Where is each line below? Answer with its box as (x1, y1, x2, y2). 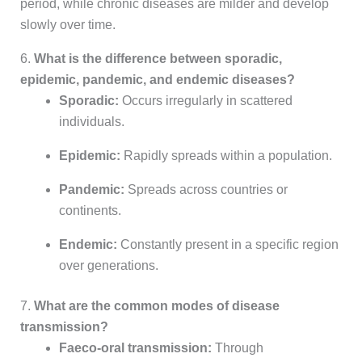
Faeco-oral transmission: (58, 341, 212, 356)
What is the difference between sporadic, (33, 52, 282, 66)
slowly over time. (19, 18, 116, 32)
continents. (58, 204, 121, 218)
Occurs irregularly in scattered (118, 94, 293, 108)
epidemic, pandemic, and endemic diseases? (19, 73, 295, 87)
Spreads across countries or (124, 183, 288, 197)
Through (211, 341, 263, 356)
